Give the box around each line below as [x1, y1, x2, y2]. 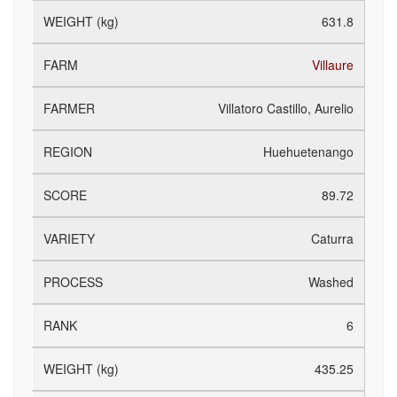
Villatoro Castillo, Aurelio [218, 99, 354, 117]
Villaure [312, 56, 354, 74]
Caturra [311, 230, 354, 247]
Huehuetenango [263, 143, 354, 160]
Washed [308, 273, 354, 291]
